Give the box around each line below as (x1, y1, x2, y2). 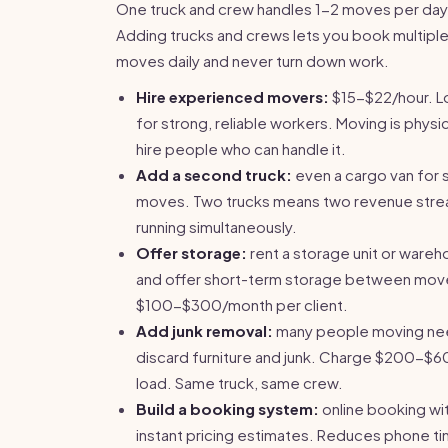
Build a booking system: (136, 399, 319, 418)
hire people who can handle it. (136, 139, 346, 158)
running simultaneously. (136, 217, 297, 236)
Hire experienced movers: (136, 87, 329, 106)
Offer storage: (136, 243, 247, 262)
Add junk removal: (136, 321, 273, 340)
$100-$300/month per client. (136, 295, 348, 314)
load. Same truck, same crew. (136, 373, 343, 392)
